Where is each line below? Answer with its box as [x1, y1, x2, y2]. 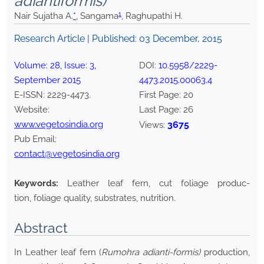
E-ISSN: [14, 90, 47, 101]
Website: [14, 104, 49, 115]
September [14, 75, 60, 86]
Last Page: [139, 104, 183, 115]
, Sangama [76, 11, 118, 22]
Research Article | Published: [14, 33, 139, 45]
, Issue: [60, 60, 90, 71]
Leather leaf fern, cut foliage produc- [67, 178, 250, 189]
